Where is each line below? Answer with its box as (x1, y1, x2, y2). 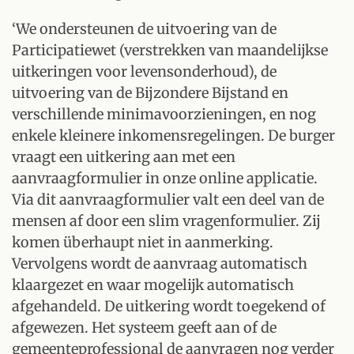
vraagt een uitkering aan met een (12, 148, 235, 166)
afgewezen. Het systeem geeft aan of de (12, 318, 277, 337)
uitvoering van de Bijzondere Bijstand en (12, 84, 288, 102)
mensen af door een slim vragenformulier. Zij (12, 212, 321, 230)
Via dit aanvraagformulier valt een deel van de (12, 190, 324, 209)
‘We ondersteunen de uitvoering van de (12, 20, 277, 38)
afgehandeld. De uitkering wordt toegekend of (12, 297, 326, 315)
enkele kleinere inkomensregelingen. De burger (12, 126, 335, 145)
